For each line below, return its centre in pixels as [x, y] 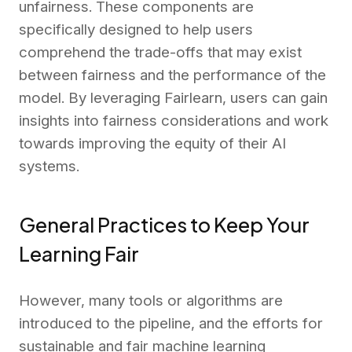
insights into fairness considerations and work [174, 121]
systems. [49, 167]
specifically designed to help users [136, 30]
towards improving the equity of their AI [152, 144]
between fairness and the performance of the [172, 75]
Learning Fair [79, 254]
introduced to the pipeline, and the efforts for [171, 323]
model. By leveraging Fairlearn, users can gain [173, 98]
